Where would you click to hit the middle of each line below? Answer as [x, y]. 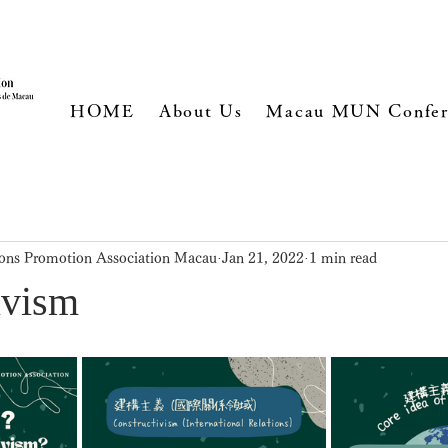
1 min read [343, 257]
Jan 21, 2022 [263, 257]
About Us [200, 110]
